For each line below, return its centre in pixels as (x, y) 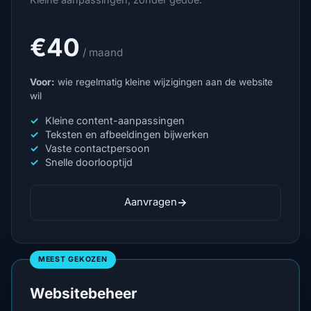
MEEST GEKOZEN (73, 259)
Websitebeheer (83, 293)
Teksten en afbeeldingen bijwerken (127, 134)
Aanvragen (150, 202)
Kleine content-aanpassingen (115, 120)
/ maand (101, 52)
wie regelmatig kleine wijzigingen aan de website (164, 82)
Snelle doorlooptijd (89, 162)
